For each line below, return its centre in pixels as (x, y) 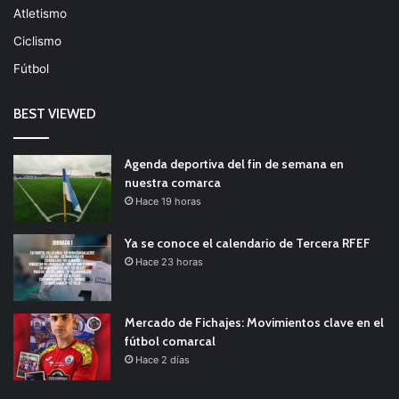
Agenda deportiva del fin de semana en (234, 163)
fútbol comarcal (170, 341)
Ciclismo (37, 41)
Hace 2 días (163, 359)
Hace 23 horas (169, 261)
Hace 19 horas (168, 201)
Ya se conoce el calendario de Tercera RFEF (248, 243)
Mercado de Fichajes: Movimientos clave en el (254, 322)
